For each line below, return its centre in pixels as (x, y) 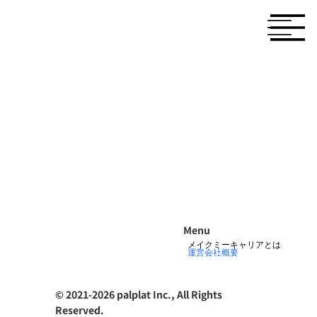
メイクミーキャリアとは (234, 244)
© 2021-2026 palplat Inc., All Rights (139, 294)
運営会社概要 (213, 252)
